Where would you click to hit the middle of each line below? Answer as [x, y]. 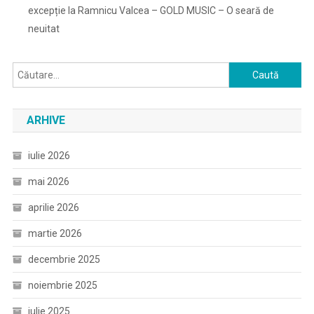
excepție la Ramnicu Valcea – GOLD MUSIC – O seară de [151, 11]
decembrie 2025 [64, 259]
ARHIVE [46, 120]
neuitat [43, 29]
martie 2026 [55, 233]
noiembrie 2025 [62, 285]
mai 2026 [48, 182]
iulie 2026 [49, 156]
